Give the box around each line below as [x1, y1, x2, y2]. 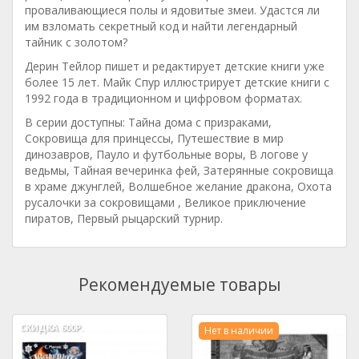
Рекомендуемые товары [78, 273, 281, 296]
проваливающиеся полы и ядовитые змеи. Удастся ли [25, 2, 320, 18]
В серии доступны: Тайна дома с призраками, [25, 115, 272, 130]
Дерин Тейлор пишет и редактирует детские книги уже [25, 58, 325, 74]
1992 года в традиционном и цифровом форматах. [25, 91, 302, 106]
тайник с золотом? [25, 34, 127, 50]
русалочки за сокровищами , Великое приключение [25, 195, 306, 210]
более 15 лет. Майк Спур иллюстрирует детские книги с [25, 75, 329, 90]
